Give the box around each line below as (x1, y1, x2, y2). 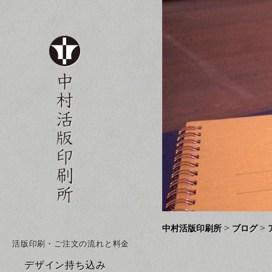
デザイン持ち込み (24, 260, 106, 270)
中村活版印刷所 (162, 224, 222, 233)
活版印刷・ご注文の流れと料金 (12, 239, 130, 248)
